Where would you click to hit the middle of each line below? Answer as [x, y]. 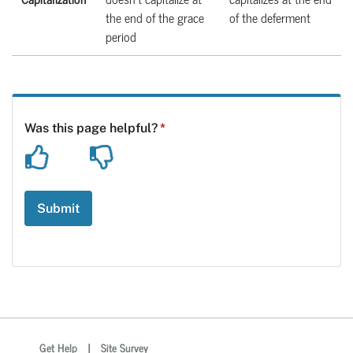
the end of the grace [155, 17]
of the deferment [270, 17]
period [121, 36]
